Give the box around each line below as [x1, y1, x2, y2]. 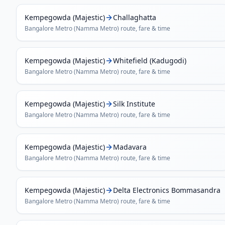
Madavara [113, 142, 147, 152]
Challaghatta [113, 13, 156, 22]
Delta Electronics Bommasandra [113, 185, 220, 195]
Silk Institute [113, 99, 155, 108]
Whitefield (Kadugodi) [113, 56, 186, 65]
